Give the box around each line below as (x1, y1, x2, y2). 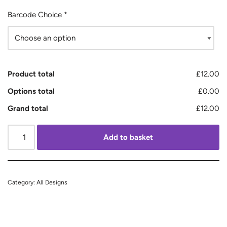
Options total (8, 87, 55, 96)
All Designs (36, 178, 67, 186)
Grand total (8, 104, 48, 113)
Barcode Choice (8, 10, 62, 19)
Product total (8, 69, 55, 79)
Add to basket (103, 133, 154, 142)
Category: (8, 178, 36, 186)
